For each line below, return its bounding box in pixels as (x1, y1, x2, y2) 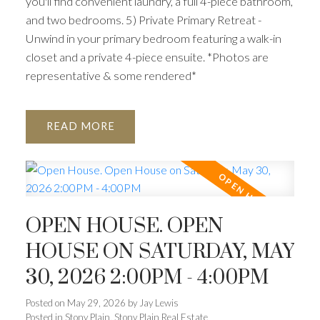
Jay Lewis (139, 297, 179, 309)
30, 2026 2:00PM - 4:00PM (25, 265, 269, 291)
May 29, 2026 (66, 297, 126, 309)
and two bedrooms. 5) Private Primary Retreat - (25, 12, 261, 26)
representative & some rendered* (25, 68, 196, 82)
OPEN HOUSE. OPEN (25, 214, 224, 240)
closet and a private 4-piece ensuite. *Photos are (25, 49, 269, 64)
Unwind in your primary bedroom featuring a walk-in (25, 31, 281, 45)
